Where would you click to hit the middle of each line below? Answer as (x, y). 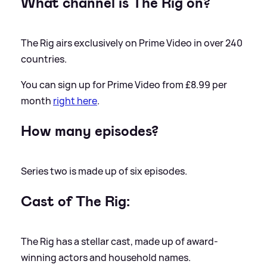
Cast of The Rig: (75, 201)
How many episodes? (90, 131)
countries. (44, 59)
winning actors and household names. (106, 257)
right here (75, 100)
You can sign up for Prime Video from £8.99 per (124, 84)
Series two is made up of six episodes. (104, 171)
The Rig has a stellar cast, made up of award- (119, 241)
